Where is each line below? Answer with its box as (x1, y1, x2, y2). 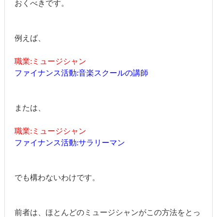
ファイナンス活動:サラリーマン (14, 138, 125, 147)
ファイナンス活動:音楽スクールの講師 (14, 68, 148, 77)
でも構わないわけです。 (14, 173, 100, 182)
